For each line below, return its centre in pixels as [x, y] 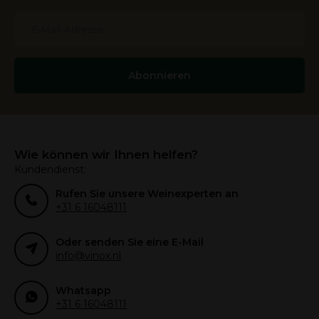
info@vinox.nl [88, 256]
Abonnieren [159, 76]
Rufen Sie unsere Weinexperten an [147, 194]
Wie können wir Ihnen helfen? [106, 155]
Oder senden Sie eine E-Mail [130, 242]
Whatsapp [83, 291]
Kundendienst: [50, 170]
